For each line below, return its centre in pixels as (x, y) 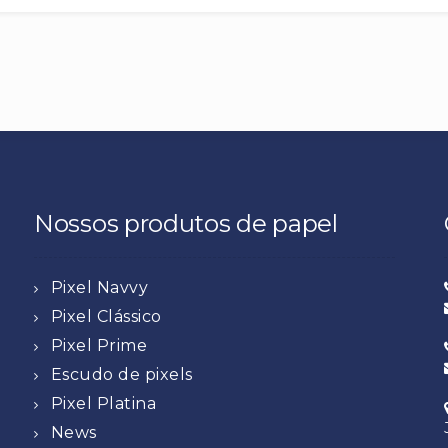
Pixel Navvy (99, 287)
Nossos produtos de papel (186, 223)
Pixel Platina (103, 403)
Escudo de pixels (121, 374)
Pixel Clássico (106, 316)
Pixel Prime (98, 345)
